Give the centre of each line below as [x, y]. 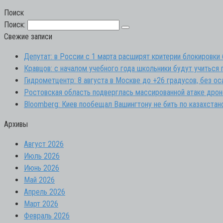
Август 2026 [44, 144]
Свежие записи [28, 36]
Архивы [16, 124]
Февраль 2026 [47, 216]
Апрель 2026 [45, 192]
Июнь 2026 [42, 168]
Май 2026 [39, 180]
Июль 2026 [42, 156]
